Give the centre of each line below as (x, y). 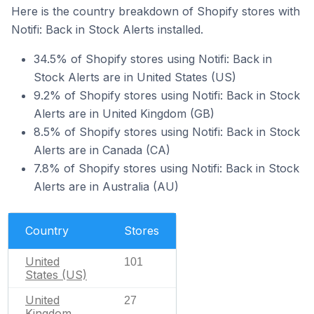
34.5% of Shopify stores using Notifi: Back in (153, 59)
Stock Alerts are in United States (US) (135, 77)
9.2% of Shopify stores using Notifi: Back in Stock (167, 95)
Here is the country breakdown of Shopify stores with (156, 11)
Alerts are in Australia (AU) (106, 186)
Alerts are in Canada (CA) (102, 150)
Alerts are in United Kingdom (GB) (124, 113)
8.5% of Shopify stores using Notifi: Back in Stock (167, 131)
